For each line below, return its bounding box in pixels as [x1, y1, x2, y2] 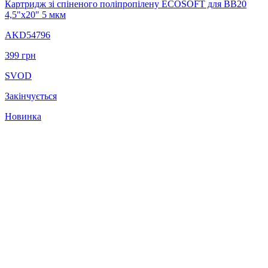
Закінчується [5, 90, 57, 101]
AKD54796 [5, 29, 50, 40]
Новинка [5, 111, 41, 121]
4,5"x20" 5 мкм [5, 9, 66, 20]
